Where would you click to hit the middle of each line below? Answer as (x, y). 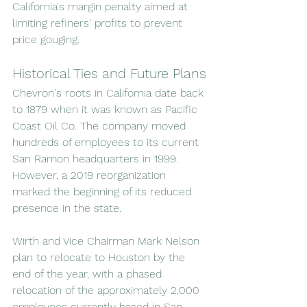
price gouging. (46, 39)
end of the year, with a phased (89, 273)
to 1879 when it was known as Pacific (107, 109)
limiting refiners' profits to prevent (99, 23)
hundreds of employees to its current (107, 142)
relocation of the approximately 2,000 (108, 290)
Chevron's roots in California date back (110, 93)
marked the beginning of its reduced (103, 191)
